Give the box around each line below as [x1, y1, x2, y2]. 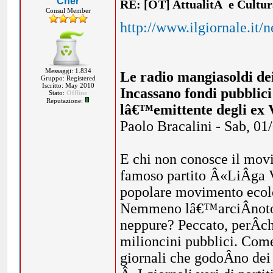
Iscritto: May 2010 [41, 82, 94, 89]
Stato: [49, 89, 67, 96]
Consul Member [45, 7, 91, 14]
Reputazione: [46, 97, 85, 104]
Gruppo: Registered [40, 74, 96, 82]
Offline [66, 89, 88, 96]
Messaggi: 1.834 [44, 67, 91, 74]
